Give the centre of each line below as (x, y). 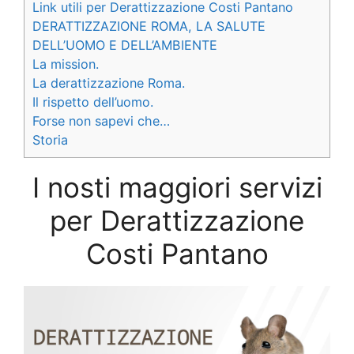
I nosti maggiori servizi (177, 187)
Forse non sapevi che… (101, 121)
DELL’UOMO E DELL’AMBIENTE (125, 45)
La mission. (66, 64)
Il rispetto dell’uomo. (93, 102)
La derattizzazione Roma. (109, 83)
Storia (50, 139)
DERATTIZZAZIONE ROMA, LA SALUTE (149, 26)
